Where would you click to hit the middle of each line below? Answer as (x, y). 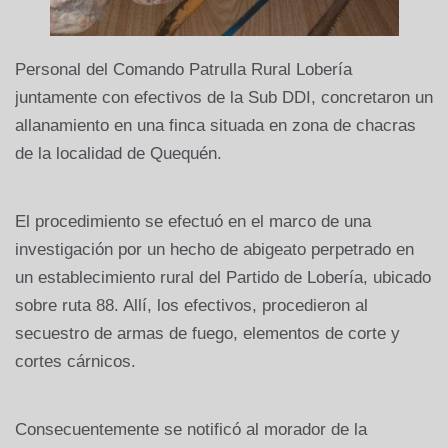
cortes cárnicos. (75, 362)
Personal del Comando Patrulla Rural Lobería (183, 70)
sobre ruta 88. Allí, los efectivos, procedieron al (191, 306)
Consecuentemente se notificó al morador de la (191, 430)
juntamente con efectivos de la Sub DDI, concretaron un (224, 98)
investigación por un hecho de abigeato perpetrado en (214, 250)
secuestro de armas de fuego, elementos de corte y (207, 334)
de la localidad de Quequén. (118, 154)
